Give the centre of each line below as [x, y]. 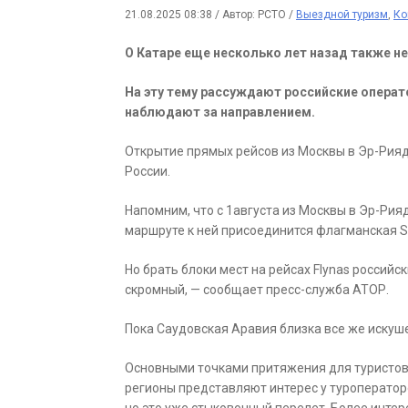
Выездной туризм [342, 15]
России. [148, 172]
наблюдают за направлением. [220, 112]
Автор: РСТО [255, 15]
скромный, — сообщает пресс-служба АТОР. [257, 290]
